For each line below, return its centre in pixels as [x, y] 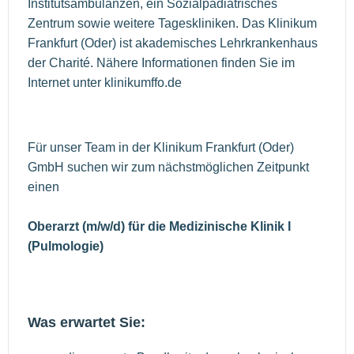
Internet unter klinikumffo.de [105, 83]
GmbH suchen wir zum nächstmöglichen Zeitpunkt [168, 168]
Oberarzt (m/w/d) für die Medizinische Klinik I [159, 227]
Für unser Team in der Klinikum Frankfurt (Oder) [161, 148]
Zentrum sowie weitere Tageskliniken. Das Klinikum [172, 24]
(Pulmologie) [66, 247]
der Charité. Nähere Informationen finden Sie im [161, 63]
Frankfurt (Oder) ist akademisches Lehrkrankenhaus [173, 43]
